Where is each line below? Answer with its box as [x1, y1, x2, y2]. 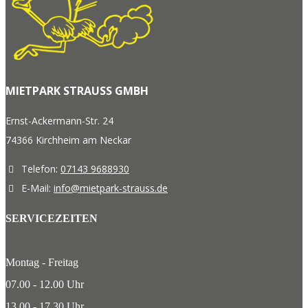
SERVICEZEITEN [5, 212, 98, 225]
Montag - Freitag [5, 256, 78, 269]
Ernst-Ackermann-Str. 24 [5, 114, 113, 128]
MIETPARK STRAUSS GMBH [5, 83, 148, 99]
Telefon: [19, 162, 60, 176]
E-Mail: [19, 181, 54, 195]
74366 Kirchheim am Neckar [5, 133, 131, 147]
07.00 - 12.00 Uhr [5, 278, 84, 291]
